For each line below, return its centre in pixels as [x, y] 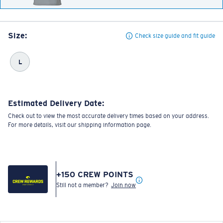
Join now [123, 185]
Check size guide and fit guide [175, 36]
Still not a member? [84, 185]
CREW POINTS [104, 174]
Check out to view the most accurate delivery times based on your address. [109, 116]
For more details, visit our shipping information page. [80, 125]
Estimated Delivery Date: [56, 103]
